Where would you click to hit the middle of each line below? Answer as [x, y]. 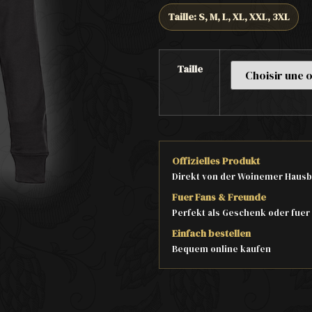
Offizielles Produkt [216, 161]
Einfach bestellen [212, 233]
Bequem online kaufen [222, 249]
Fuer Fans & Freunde [219, 197]
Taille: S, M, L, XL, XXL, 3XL [229, 17]
